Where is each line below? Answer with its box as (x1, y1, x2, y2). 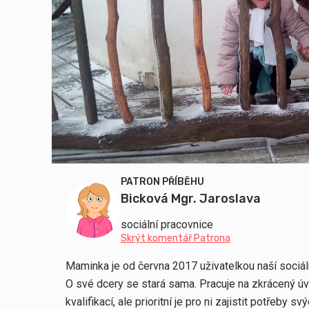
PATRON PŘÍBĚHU (120, 176, 204, 188)
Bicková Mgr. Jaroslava (120, 191, 261, 207)
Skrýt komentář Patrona (120, 232, 230, 245)
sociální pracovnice (120, 218, 213, 232)
